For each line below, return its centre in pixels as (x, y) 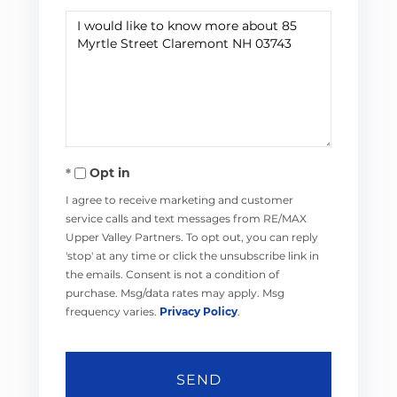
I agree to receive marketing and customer (179, 200)
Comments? (104, 74)
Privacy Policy (198, 312)
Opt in (110, 173)
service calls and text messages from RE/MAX (186, 219)
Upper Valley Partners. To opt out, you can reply (192, 237)
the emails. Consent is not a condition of (172, 275)
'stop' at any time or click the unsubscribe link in (192, 256)
